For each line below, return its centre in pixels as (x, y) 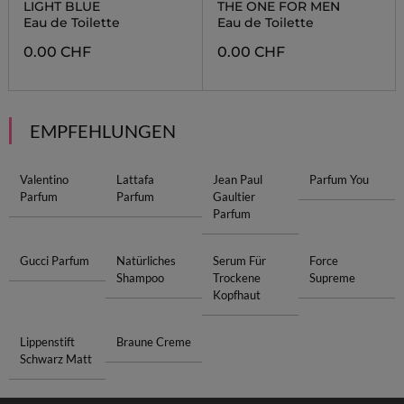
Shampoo (140, 278)
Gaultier (234, 197)
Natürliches (146, 261)
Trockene (237, 278)
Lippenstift (47, 342)
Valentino (44, 179)
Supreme (333, 278)
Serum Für (239, 261)
